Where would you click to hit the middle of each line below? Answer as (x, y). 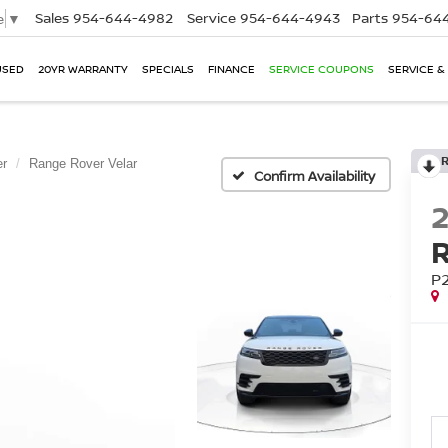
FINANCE (231, 69)
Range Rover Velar (83, 163)
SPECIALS (168, 69)
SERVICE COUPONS (321, 69)
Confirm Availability (314, 175)
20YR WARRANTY (83, 69)
